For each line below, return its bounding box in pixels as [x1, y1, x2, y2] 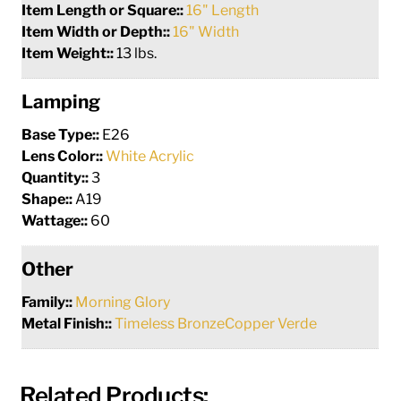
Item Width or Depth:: [21, 22, 174, 40]
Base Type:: [21, 125, 103, 143]
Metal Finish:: [21, 314, 115, 332]
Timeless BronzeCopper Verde [115, 314, 318, 332]
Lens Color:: [21, 147, 107, 165]
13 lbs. [116, 44, 158, 62]
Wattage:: [21, 211, 91, 229]
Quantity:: [21, 168, 92, 186]
